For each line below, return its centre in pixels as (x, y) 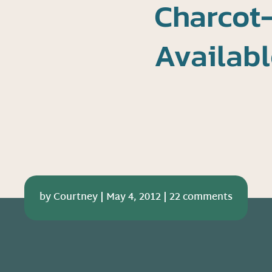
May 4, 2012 (134, 198)
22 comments (201, 198)
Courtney (76, 198)
